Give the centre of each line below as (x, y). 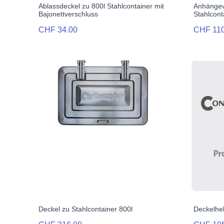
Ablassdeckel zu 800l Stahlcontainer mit (101, 6)
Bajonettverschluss (68, 14)
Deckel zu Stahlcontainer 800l (85, 209)
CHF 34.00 (58, 30)
